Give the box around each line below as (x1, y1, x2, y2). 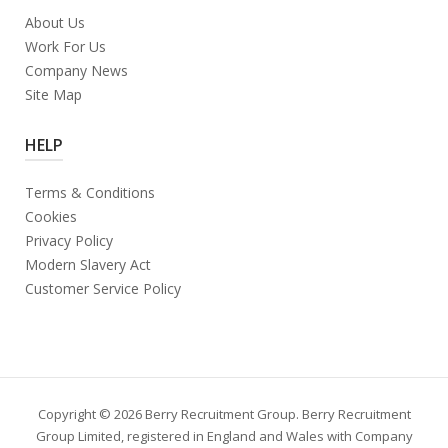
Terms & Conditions (25, 182, 155, 202)
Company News (25, 60, 128, 80)
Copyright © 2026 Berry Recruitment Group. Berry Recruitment (37, 404, 411, 423)
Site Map (25, 84, 82, 104)
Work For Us (25, 36, 106, 56)
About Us (25, 12, 85, 32)
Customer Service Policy (25, 278, 181, 298)
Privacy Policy (25, 230, 113, 250)
